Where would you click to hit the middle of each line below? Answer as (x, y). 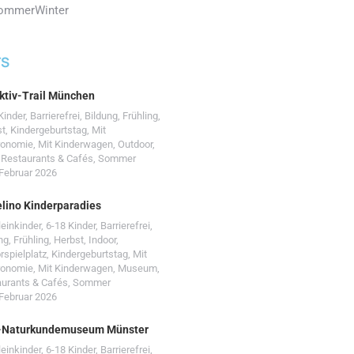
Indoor (102, 240)
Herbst (69, 240)
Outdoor (135, 144)
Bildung (101, 116)
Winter (52, 10)
